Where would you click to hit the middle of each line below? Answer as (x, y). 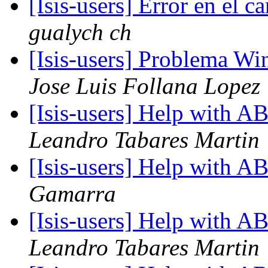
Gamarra (72, 194)
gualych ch (80, 32)
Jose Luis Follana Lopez (144, 86)
